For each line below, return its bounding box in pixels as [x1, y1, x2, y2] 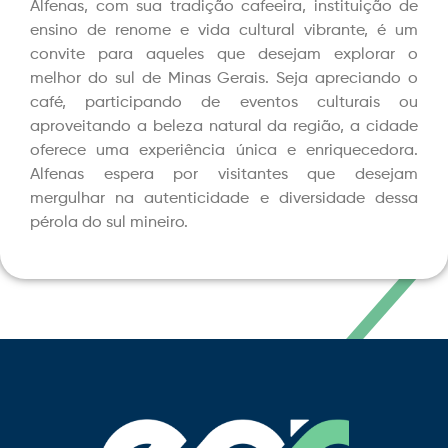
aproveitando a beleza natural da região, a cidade [30, 119, 418, 135]
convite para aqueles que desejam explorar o [30, 47, 418, 63]
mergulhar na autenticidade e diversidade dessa [30, 191, 418, 207]
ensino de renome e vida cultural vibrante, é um [30, 23, 418, 39]
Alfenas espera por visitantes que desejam [30, 167, 418, 183]
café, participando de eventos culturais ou [30, 95, 418, 111]
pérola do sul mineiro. [30, 215, 188, 231]
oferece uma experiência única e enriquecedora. [30, 143, 418, 159]
